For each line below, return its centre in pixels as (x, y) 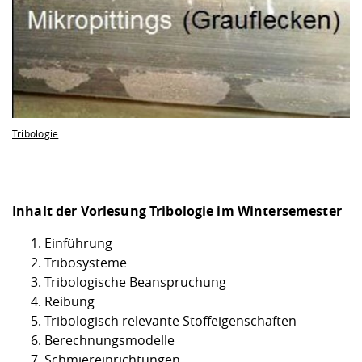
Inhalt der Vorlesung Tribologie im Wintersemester (177, 211)
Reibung (69, 302)
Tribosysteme (86, 263)
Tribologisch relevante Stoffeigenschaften (170, 321)
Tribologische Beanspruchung (135, 282)
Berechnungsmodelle (109, 341)
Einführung (78, 244)
